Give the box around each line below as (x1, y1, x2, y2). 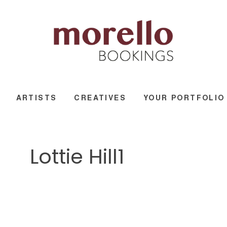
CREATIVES (74, 92, 126, 102)
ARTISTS (16, 92, 57, 102)
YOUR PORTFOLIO (143, 92, 225, 102)
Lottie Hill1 (30, 142, 124, 171)
